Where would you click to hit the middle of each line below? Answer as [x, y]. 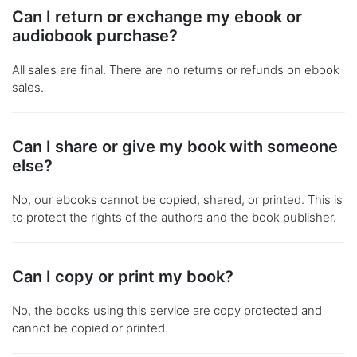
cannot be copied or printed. [90, 328]
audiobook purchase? [95, 36]
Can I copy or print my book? [123, 277]
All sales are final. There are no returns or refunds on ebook [176, 70]
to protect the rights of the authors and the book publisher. [174, 218]
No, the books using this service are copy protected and [167, 311]
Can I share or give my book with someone [175, 147]
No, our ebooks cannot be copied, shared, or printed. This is [177, 200]
